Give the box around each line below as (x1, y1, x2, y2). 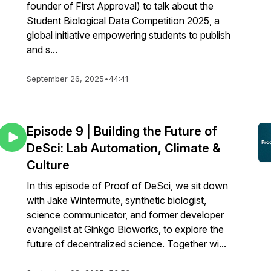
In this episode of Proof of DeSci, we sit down (27, 180, 228, 192)
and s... (27, 44, 57, 56)
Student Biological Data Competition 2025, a (27, 15, 220, 27)
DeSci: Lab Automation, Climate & (27, 141, 220, 155)
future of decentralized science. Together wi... (27, 238, 226, 250)
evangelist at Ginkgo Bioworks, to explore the (27, 223, 224, 235)
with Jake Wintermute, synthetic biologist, (27, 194, 206, 206)
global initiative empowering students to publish (27, 29, 230, 41)
